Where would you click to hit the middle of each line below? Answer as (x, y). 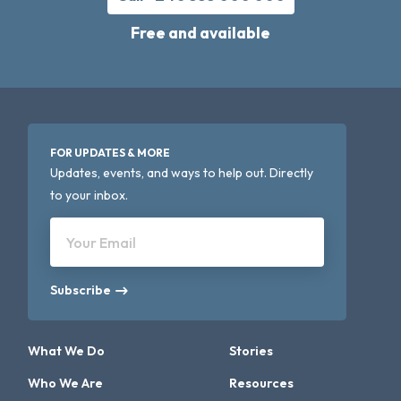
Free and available (200, 33)
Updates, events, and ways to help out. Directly (182, 173)
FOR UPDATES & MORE (111, 153)
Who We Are (66, 384)
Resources (262, 384)
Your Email (102, 243)
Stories (252, 351)
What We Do (67, 351)
